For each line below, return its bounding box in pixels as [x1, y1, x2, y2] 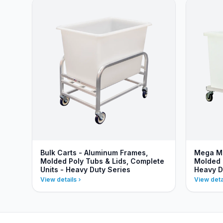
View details [40, 176, 77, 183]
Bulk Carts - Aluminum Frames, [40, 148, 148, 157]
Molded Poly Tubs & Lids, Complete [40, 157, 164, 165]
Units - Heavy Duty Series [40, 165, 130, 174]
